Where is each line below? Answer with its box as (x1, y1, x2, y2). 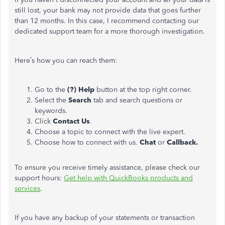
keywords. (35, 106, 67, 115)
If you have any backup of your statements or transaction (15, 213, 195, 222)
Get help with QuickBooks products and (64, 174, 193, 182)
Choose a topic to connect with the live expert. (35, 128, 185, 136)
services (15, 184, 40, 193)
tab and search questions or (91, 96, 182, 104)
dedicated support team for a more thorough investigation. (15, 27, 205, 36)
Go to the (35, 85, 67, 94)
